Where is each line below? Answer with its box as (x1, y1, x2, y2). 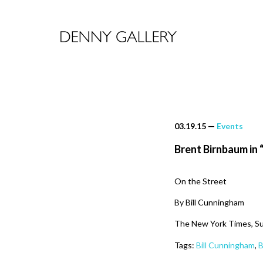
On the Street (174, 176, 227, 186)
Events (217, 121, 243, 131)
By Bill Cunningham (174, 197, 244, 207)
